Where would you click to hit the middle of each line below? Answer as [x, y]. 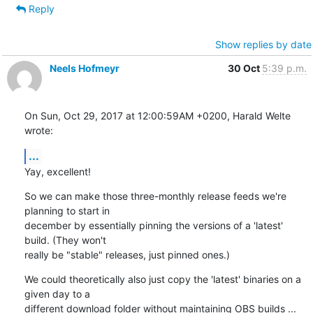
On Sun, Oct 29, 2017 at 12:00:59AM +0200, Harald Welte [157, 115]
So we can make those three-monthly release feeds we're [155, 196]
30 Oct [245, 68]
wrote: [38, 130]
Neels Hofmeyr [84, 68]
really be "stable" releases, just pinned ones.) [127, 254]
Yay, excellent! [57, 171]
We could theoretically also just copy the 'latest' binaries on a [162, 279]
